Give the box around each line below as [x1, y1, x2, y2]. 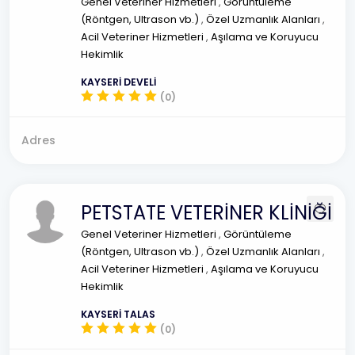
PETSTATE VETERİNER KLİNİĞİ [81, 200, 332, 226]
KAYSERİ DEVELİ [81, 75, 156, 89]
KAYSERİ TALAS [81, 307, 155, 321]
